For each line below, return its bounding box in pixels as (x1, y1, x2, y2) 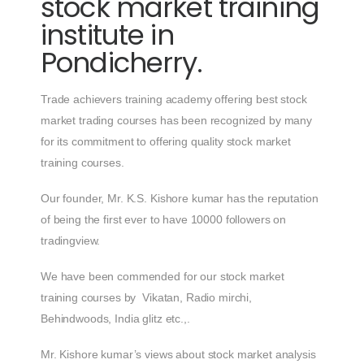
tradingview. (41, 234, 104, 248)
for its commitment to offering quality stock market (41, 135, 291, 149)
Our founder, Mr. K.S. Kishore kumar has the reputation (41, 192, 318, 206)
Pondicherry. (41, 43, 202, 83)
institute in (41, 15, 174, 55)
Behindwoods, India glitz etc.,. (41, 312, 193, 326)
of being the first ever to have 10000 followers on (41, 213, 286, 227)
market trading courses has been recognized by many (41, 114, 312, 128)
